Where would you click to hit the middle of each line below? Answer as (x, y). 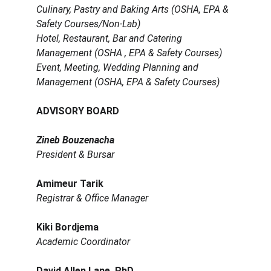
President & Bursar (75, 155)
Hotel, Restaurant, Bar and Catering (110, 39)
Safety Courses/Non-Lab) (88, 24)
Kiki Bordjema (67, 227)
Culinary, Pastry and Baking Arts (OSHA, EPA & (134, 10)
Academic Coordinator (83, 242)
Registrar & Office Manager (92, 198)
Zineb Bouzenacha (75, 140)
